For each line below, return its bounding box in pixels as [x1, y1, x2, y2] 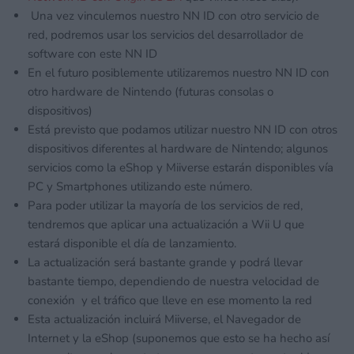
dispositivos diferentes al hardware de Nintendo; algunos [28, 141, 328, 157]
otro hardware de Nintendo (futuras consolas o [28, 84, 273, 100]
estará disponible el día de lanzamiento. [28, 235, 236, 252]
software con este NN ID [28, 46, 157, 62]
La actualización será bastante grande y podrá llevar [28, 254, 303, 271]
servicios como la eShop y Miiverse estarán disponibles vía [28, 160, 333, 176]
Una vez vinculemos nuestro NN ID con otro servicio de [28, 8, 319, 24]
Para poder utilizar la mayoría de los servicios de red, [28, 198, 303, 214]
